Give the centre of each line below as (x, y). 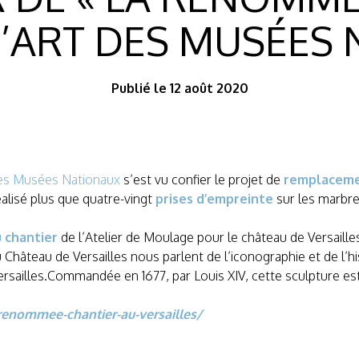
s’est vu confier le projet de (204, 180)
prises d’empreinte (214, 199)
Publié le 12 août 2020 (179, 89)
